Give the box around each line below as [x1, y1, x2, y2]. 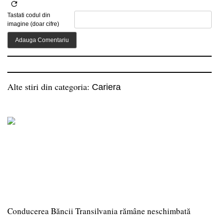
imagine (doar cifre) [7, 20, 59, 27]
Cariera [92, 82, 121, 92]
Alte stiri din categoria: [7, 80, 92, 92]
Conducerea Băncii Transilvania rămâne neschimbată [7, 205, 191, 217]
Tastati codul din [7, 11, 50, 19]
